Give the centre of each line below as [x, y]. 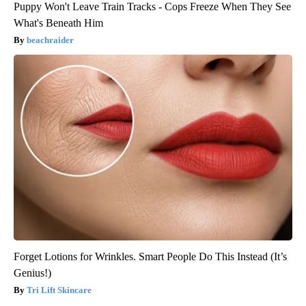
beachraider [50, 40]
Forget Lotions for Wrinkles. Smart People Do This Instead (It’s [150, 257]
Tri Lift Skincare [59, 290]
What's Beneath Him [58, 23]
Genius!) [32, 273]
